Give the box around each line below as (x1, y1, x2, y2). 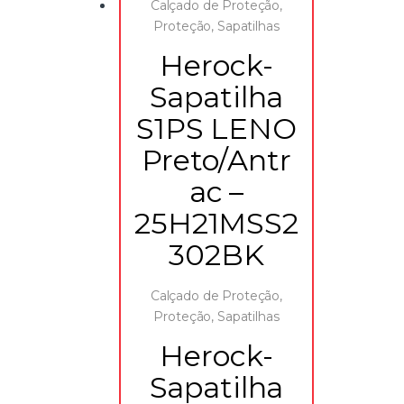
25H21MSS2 (134, 205, 298, 241)
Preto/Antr (142, 142, 291, 178)
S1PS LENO (136, 110, 297, 146)
